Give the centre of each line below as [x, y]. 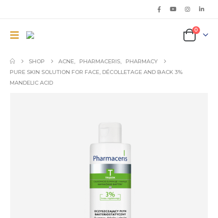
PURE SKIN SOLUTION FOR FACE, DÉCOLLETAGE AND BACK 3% [96, 72]
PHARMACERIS [100, 61]
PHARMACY [142, 61]
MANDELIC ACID [31, 83]
